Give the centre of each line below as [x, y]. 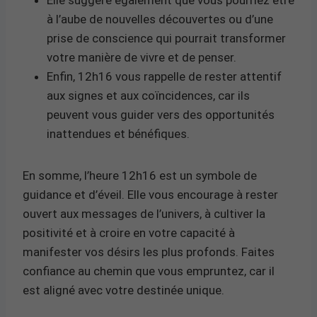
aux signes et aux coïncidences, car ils [148, 95]
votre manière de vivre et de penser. [142, 57]
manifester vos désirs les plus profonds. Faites [149, 252]
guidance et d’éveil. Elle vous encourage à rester [150, 194]
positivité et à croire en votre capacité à [129, 232]
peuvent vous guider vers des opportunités [161, 114]
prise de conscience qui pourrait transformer [166, 38]
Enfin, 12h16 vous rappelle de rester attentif [164, 76]
